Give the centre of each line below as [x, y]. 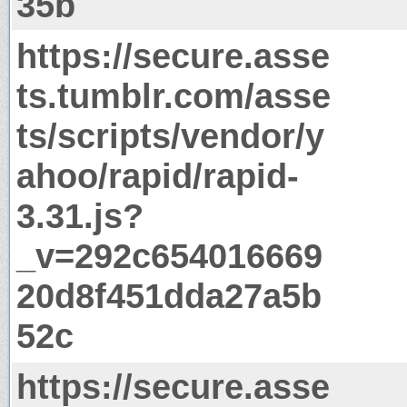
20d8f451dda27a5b [169, 295]
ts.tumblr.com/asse [174, 95]
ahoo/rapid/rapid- [158, 175]
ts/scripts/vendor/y [170, 135]
